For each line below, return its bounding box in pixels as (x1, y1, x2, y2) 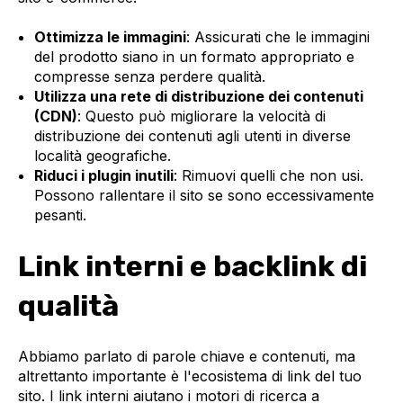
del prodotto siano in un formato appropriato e (33, 48, 354, 67)
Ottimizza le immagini (33, 28, 186, 47)
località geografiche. (33, 147, 171, 166)
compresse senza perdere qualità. (33, 67, 265, 86)
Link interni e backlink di (18, 249, 367, 284)
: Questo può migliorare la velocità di (76, 107, 326, 126)
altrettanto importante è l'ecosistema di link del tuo (18, 366, 362, 385)
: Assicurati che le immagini (185, 28, 370, 47)
